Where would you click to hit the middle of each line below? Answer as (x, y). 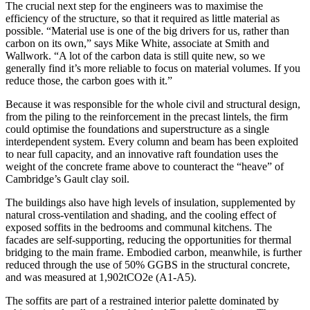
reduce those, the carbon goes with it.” (89, 80)
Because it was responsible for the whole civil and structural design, (153, 104)
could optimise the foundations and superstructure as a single (137, 129)
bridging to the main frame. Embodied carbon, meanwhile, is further (154, 252)
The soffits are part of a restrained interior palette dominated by (142, 300)
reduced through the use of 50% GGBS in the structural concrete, (148, 264)
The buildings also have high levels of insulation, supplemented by (151, 202)
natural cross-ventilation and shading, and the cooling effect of (141, 215)
